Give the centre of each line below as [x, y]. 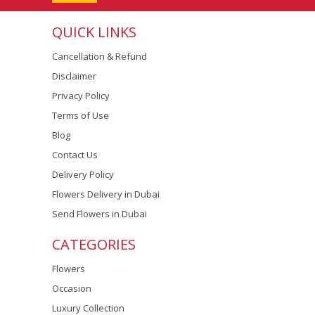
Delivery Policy [83, 174]
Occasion [72, 288]
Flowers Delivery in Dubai [106, 194]
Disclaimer [74, 76]
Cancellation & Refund [99, 56]
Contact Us [75, 155]
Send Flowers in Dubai [99, 214]
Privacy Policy [81, 96]
